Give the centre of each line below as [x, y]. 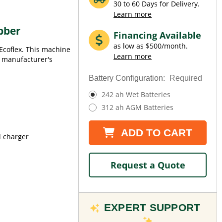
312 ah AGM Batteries [137, 107]
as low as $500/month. [151, 46]
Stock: [100, 138]
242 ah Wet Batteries [136, 94]
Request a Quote [148, 165]
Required [186, 78]
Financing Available [157, 35]
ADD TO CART [155, 133]
